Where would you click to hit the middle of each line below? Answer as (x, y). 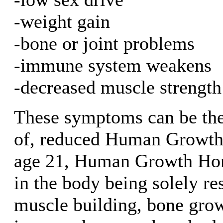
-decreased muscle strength (118, 87)
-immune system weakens (113, 65)
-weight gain (62, 21)
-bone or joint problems (104, 43)
